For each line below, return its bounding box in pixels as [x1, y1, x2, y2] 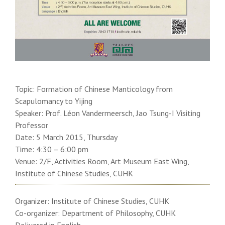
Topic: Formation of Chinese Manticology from [15, 84, 173, 94]
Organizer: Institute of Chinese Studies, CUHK [15, 196, 169, 206]
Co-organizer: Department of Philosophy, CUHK [15, 208, 176, 218]
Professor [15, 120, 48, 131]
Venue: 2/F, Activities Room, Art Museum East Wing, [15, 156, 189, 167]
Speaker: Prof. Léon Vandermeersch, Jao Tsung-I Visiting [15, 108, 200, 119]
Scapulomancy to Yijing [15, 96, 92, 106]
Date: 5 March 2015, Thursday [15, 132, 118, 143]
